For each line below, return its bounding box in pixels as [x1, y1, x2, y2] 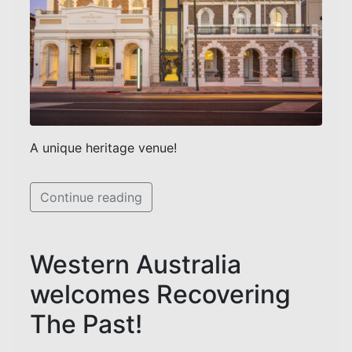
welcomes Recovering [30, 278, 291, 310]
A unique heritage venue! [30, 139, 177, 156]
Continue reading [40, 189, 142, 205]
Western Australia [30, 248, 241, 280]
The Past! [30, 308, 142, 339]
